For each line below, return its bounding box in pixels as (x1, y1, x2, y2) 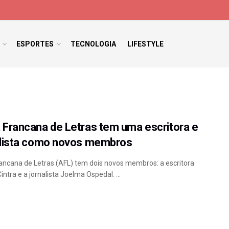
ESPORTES (16, 40, 54, 48)
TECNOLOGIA (70, 40, 116, 48)
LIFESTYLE (127, 40, 164, 48)
